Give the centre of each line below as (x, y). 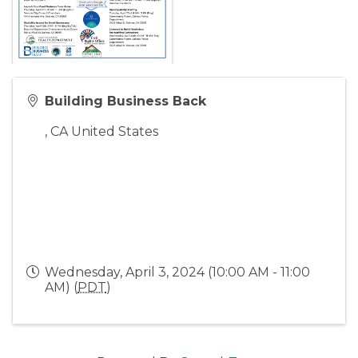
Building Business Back (125, 101)
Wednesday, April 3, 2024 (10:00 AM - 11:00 (177, 272)
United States (115, 132)
